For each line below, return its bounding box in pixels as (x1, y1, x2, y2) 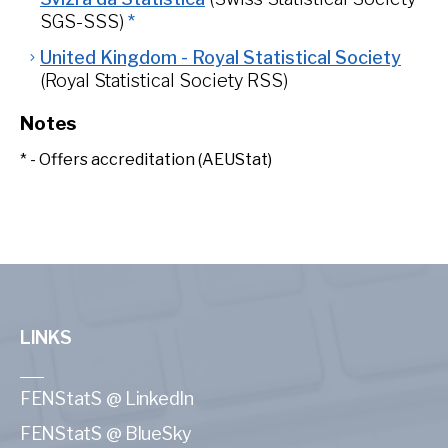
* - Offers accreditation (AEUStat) (20, 150, 272, 169)
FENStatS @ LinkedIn (20, 388, 194, 409)
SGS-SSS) (40, 11, 124, 32)
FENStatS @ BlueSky (20, 423, 193, 444)
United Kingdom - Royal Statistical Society (40, 47, 401, 68)
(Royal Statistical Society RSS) (40, 70, 288, 91)
